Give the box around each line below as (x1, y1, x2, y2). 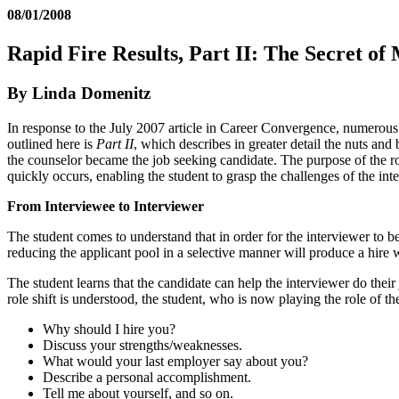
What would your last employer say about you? (43, 353, 308, 369)
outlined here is (7, 135, 96, 151)
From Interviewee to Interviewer (7, 198, 204, 214)
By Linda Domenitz (7, 84, 151, 103)
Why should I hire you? (43, 321, 175, 337)
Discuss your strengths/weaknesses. (43, 337, 242, 353)
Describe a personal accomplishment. (43, 369, 251, 385)
